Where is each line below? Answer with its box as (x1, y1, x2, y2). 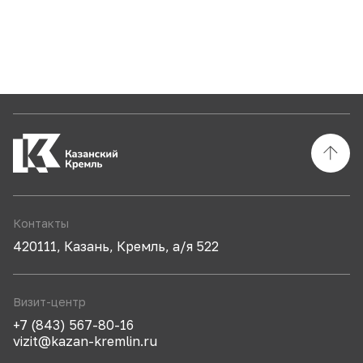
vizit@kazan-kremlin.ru (13, 333, 157, 349)
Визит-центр (13, 295, 86, 309)
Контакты (13, 216, 69, 230)
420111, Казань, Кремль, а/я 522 (13, 238, 219, 254)
